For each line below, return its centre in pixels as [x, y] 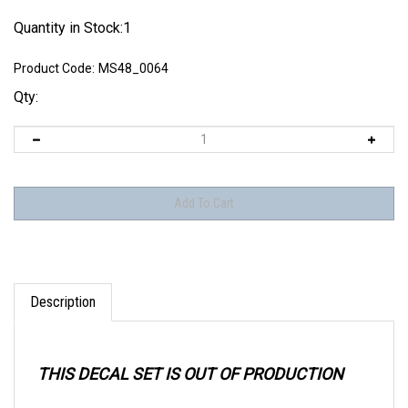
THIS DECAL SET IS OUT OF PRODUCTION [190, 357]
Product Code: [54, 68]
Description [63, 285]
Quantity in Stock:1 [72, 28]
